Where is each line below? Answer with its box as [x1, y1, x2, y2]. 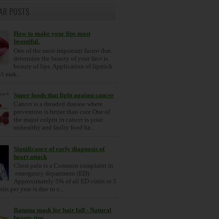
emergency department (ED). [14, 170, 91, 177]
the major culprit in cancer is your [14, 116, 103, 124]
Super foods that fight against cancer [14, 91, 114, 99]
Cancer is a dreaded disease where [14, 100, 103, 108]
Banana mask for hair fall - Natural [14, 206, 112, 214]
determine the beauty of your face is [14, 54, 109, 62]
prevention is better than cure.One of [14, 108, 110, 116]
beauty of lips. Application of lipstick [14, 62, 113, 70]
